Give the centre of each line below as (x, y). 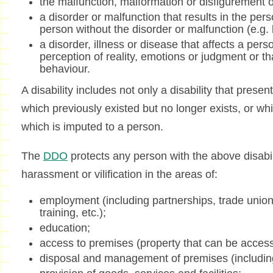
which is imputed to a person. (92, 127)
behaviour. (65, 69)
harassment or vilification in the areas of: (119, 175)
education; (65, 228)
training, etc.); (73, 213)
